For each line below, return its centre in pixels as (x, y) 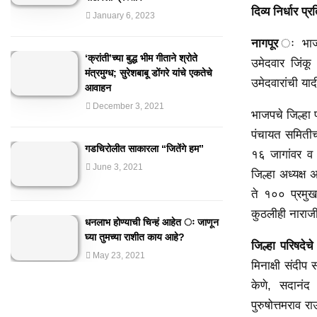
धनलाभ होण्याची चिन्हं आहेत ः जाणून (152, 223)
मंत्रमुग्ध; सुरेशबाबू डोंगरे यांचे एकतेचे (149, 73)
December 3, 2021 (128, 106)
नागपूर (265, 43)
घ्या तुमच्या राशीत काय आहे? (135, 237)
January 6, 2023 (124, 16)
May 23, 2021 (119, 256)
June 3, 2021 (118, 167)
